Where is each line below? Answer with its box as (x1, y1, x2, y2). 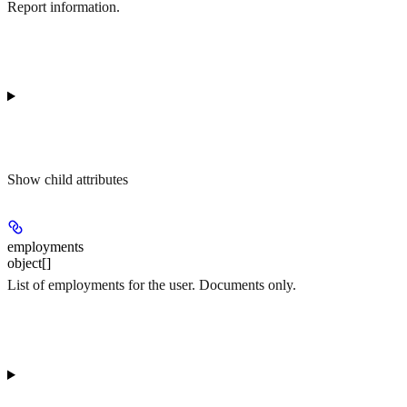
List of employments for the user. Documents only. (7, 277, 296, 293)
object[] (7, 254, 51, 271)
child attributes (45, 171, 128, 187)
